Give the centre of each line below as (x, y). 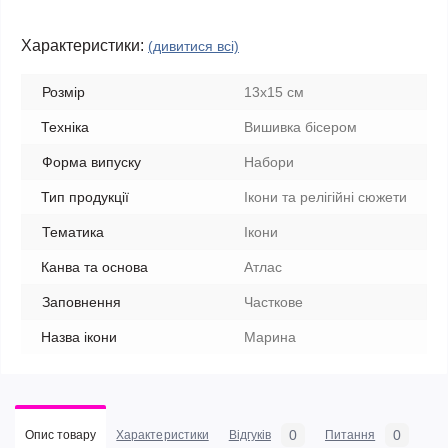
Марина (270, 337)
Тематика (73, 232)
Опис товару (61, 435)
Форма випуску (91, 162)
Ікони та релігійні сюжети (325, 197)
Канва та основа (94, 267)
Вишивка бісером (300, 127)
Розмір (63, 92)
